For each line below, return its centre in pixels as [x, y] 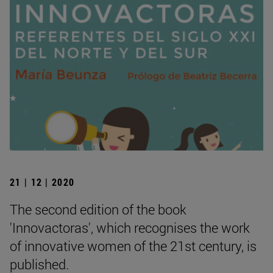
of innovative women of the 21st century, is [133, 246]
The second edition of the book [98, 209]
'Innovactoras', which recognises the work [130, 227]
